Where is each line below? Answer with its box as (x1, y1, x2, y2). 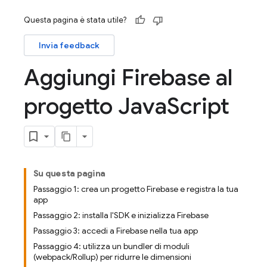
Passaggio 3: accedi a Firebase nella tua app (33, 225, 198, 236)
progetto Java (24, 92, 167, 120)
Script (167, 92, 229, 120)
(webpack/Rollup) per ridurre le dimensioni (33, 252, 191, 262)
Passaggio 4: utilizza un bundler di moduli (33, 241, 190, 252)
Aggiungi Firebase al (24, 63, 232, 92)
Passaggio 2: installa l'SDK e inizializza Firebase (33, 210, 209, 221)
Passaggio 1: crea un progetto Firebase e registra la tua (33, 184, 238, 194)
